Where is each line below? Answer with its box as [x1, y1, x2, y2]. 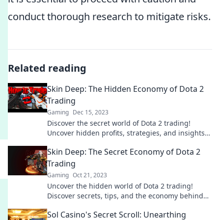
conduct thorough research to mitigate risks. [8, 10, 211, 23]
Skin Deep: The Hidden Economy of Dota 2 [47, 83, 204, 94]
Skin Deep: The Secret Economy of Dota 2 [47, 146, 200, 157]
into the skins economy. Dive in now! [47, 138, 166, 147]
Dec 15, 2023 [73, 108, 109, 116]
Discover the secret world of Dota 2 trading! [47, 118, 191, 128]
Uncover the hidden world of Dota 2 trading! [47, 181, 193, 191]
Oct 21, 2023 [73, 171, 107, 179]
